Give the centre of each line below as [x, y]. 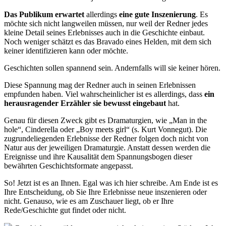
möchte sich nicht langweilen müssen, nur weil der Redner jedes [106, 23]
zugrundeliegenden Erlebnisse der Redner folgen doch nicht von [106, 138]
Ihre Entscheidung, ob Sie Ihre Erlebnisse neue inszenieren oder [105, 192]
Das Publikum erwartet [44, 14]
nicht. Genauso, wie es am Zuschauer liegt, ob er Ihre [89, 201]
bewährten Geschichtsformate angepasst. [69, 165]
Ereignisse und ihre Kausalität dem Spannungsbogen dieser [98, 156]
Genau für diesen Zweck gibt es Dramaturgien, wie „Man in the [105, 120]
